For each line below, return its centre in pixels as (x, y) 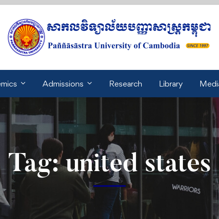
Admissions (63, 84)
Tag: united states (109, 165)
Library (171, 84)
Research (125, 84)
